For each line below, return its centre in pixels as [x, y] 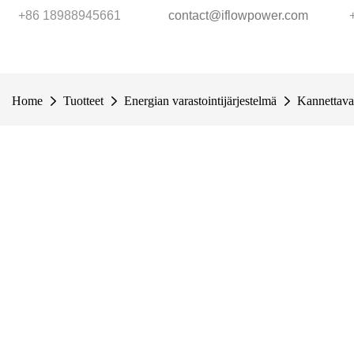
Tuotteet [83, 101]
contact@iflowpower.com [238, 15]
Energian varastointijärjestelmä [200, 101]
